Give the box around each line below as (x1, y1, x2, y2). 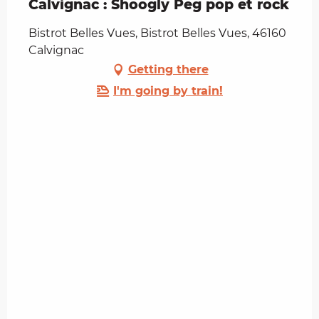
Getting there (127, 63, 209, 77)
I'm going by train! (113, 84, 223, 98)
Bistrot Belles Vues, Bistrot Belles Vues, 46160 (28, 26, 286, 41)
